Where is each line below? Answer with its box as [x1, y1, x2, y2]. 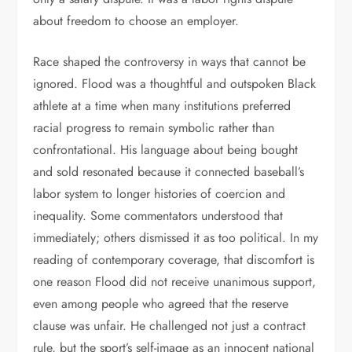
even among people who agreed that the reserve [33, 295, 289, 313]
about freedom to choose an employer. [33, 12, 240, 30]
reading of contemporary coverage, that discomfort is [33, 251, 315, 269]
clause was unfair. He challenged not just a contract [33, 317, 306, 335]
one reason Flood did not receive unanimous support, [33, 273, 317, 291]
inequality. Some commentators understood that [33, 207, 284, 225]
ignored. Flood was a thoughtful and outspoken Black [33, 75, 317, 93]
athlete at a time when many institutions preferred [33, 97, 291, 115]
